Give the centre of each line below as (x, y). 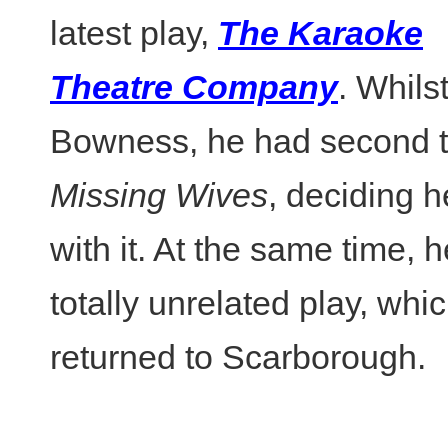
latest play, (134, 33)
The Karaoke (320, 33)
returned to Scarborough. (238, 357)
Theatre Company (194, 87)
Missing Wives (159, 195)
